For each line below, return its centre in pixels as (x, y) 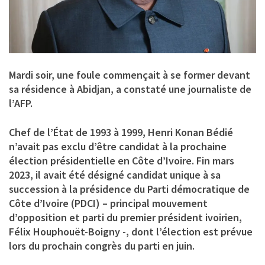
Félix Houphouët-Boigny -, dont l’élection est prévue (131, 231)
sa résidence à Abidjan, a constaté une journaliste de (130, 89)
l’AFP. (21, 103)
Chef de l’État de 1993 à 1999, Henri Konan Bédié (121, 132)
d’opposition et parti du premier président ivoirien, (125, 217)
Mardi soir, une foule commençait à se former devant (130, 75)
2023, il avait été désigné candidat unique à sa (115, 174)
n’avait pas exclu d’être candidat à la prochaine (118, 146)
